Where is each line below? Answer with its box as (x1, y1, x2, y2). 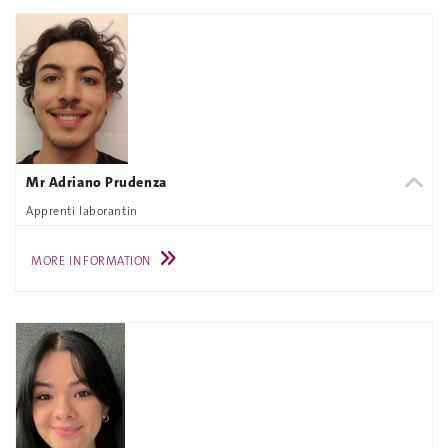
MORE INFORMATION (31, 253, 151, 270)
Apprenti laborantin (26, 202, 138, 219)
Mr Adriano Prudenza (26, 173, 167, 192)
